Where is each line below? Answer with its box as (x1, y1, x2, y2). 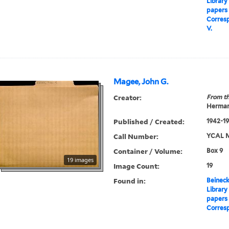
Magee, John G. (113, 77, 169, 87)
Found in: (113, 176, 146, 186)
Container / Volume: (113, 146, 183, 156)
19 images (67, 156, 94, 164)
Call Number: (113, 131, 159, 142)
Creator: (113, 93, 142, 103)
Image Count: (113, 161, 160, 171)
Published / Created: (113, 117, 185, 127)
